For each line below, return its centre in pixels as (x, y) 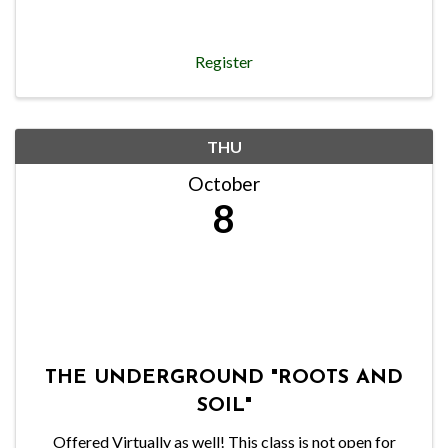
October (224, 183)
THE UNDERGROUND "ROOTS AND (224, 378)
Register (224, 61)
